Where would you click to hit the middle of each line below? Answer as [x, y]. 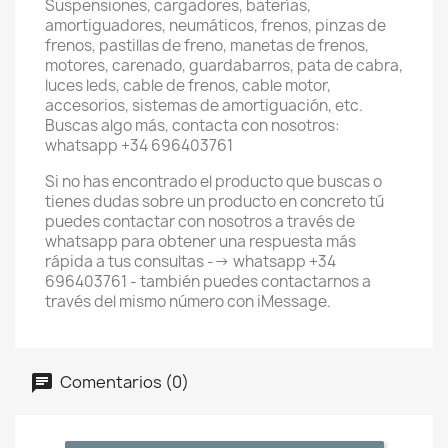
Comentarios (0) [123, 381]
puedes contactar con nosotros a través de [200, 221]
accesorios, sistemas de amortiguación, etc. [204, 105]
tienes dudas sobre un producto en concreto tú [214, 201]
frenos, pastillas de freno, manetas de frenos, [207, 45]
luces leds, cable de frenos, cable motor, [188, 85]
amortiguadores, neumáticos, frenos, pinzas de [215, 25]
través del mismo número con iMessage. [188, 301]
